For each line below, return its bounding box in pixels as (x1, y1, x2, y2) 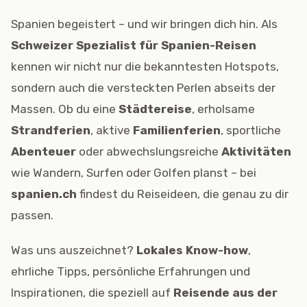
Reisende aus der (173, 286, 278, 299)
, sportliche (221, 123, 281, 137)
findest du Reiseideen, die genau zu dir (77, 187, 288, 201)
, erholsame (192, 102, 255, 116)
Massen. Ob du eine (11, 102, 119, 116)
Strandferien (11, 123, 90, 137)
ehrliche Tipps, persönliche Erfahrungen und (11, 265, 250, 278)
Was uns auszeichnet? (11, 243, 136, 257)
